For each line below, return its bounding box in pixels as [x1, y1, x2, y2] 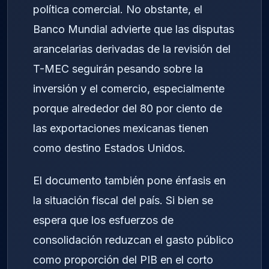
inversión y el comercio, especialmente [33, 82, 225, 95]
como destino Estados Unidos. [33, 141, 186, 154]
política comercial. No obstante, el [33, 2, 202, 16]
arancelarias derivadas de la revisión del [33, 42, 231, 55]
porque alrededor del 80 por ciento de [33, 101, 222, 115]
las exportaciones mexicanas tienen [33, 121, 208, 134]
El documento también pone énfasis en [33, 174, 226, 187]
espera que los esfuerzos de [33, 214, 174, 227]
